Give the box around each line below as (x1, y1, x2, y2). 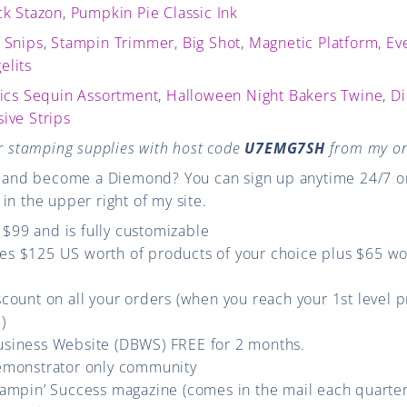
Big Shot (182, 32, 242, 53)
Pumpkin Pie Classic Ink (70, 2, 239, 23)
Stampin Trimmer (51, 32, 175, 53)
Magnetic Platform (248, 32, 379, 53)
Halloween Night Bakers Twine (166, 84, 383, 105)
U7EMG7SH (244, 137, 325, 158)
